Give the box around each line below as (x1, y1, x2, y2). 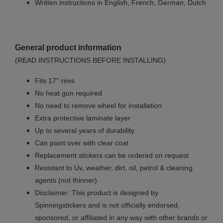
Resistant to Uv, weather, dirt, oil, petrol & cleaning (35, 163, 193, 172)
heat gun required (46, 89, 102, 97)
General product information (15, 43, 121, 52)
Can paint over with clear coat (35, 138, 128, 147)
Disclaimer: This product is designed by (35, 188, 158, 197)
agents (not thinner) (35, 176, 97, 184)
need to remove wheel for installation (46, 101, 162, 110)
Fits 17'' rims (35, 76, 75, 85)
